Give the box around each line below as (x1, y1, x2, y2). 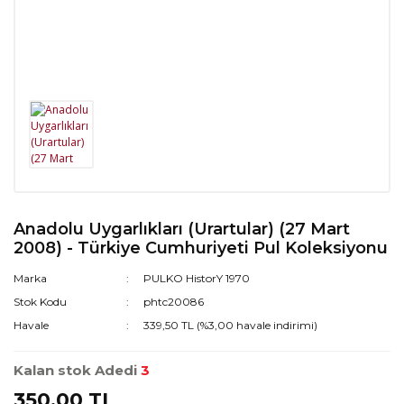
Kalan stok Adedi (14, 361, 137, 379)
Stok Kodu (14, 294, 67, 308)
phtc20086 (143, 294, 205, 308)
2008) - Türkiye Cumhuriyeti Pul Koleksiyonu (14, 237, 388, 258)
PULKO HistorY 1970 (143, 271, 251, 285)
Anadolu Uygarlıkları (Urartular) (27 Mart (14, 218, 350, 239)
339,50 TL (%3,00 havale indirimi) (143, 317, 318, 332)
